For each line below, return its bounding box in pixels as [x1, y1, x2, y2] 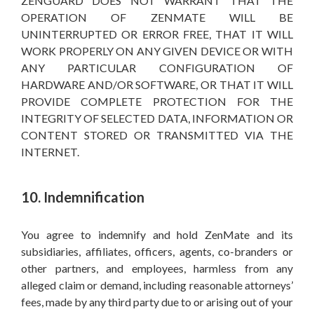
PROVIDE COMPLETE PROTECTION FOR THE [21, 95, 293, 108]
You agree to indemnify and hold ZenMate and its [21, 228, 293, 241]
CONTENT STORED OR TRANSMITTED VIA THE [21, 128, 293, 142]
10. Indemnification [21, 189, 144, 205]
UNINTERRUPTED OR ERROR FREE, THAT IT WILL [21, 27, 293, 41]
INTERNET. [21, 145, 79, 158]
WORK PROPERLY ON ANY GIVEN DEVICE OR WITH [21, 44, 293, 57]
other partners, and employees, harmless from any [21, 261, 293, 275]
